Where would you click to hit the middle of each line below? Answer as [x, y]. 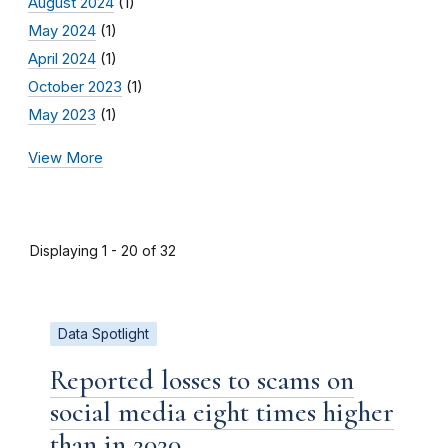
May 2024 [62, 30]
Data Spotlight [103, 333]
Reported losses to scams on [202, 379]
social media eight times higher [222, 411]
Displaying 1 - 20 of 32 [103, 250]
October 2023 [75, 86]
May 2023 [62, 114]
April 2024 [62, 58]
